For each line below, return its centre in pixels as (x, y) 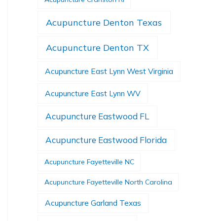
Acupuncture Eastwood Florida (106, 140)
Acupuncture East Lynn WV (93, 93)
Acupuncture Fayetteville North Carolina (108, 182)
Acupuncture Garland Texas (93, 203)
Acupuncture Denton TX (98, 48)
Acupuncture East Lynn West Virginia (109, 71)
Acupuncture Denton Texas (104, 23)
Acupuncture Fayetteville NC (89, 162)
